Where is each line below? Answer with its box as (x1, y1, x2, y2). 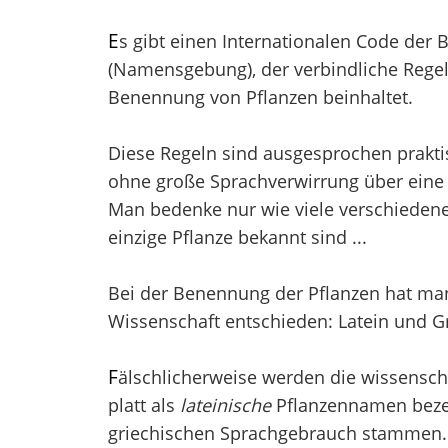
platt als (107, 392, 180, 417)
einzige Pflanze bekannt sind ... (107, 224, 367, 249)
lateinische (179, 392, 271, 417)
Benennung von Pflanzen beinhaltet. (107, 84, 413, 109)
